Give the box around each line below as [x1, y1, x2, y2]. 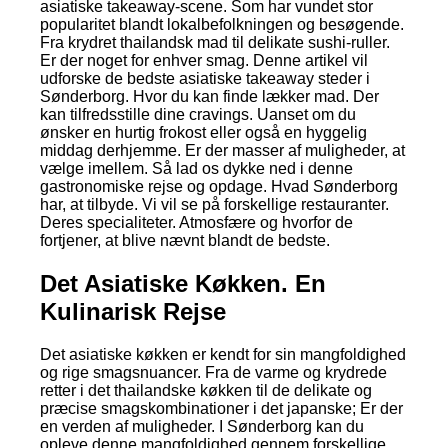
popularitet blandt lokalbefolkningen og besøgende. [40, 15, 404, 33]
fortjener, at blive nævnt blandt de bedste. [40, 231, 330, 249]
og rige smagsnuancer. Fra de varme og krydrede [40, 363, 387, 381]
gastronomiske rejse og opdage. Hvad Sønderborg [40, 177, 398, 195]
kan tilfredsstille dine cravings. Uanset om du [40, 105, 356, 123]
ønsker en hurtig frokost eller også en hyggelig [40, 123, 367, 141]
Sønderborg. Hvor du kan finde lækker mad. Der [40, 87, 379, 105]
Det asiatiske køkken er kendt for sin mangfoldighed [40, 345, 406, 363]
